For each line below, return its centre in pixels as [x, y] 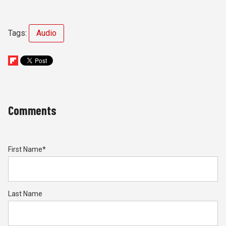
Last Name [25, 194]
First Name [25, 150]
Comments [33, 110]
